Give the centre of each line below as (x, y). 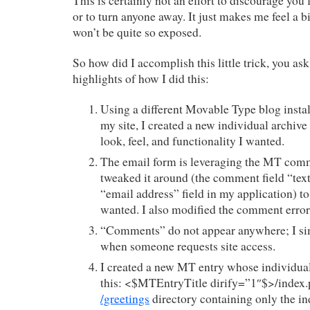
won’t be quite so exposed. (137, 32)
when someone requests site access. (188, 246)
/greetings (125, 298)
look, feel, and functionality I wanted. (192, 140)
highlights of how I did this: (141, 78)
